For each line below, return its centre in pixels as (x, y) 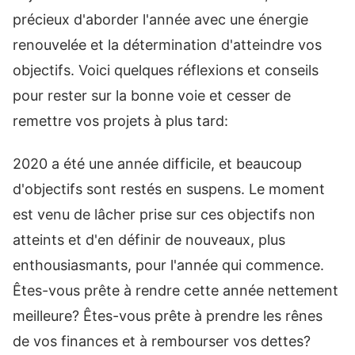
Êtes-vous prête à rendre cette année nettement (176, 290)
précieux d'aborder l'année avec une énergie (160, 19)
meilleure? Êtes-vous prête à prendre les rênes (168, 316)
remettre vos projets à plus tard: (120, 120)
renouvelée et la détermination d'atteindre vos (167, 44)
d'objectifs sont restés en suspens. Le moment (169, 189)
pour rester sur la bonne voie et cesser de (152, 95)
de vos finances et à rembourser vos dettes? (162, 341)
